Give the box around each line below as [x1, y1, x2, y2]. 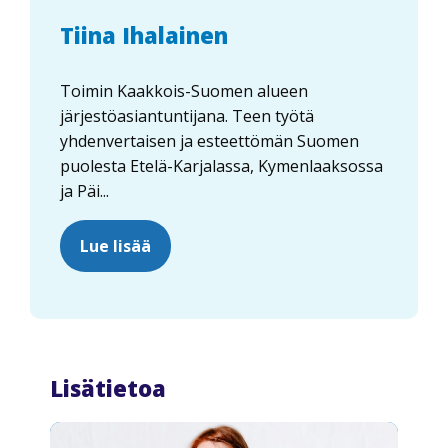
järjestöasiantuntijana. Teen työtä [60, 104, 314, 127]
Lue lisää [80, 234, 151, 257]
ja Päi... [60, 179, 109, 202]
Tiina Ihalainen [60, 19, 228, 50]
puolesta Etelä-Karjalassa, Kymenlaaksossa [60, 154, 383, 177]
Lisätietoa [50, 372, 166, 403]
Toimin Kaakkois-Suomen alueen [60, 79, 308, 102]
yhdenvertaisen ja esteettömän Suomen [60, 129, 359, 152]
